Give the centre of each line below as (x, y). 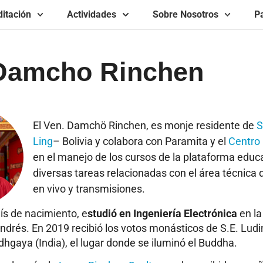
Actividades (92, 15)
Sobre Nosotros (185, 15)
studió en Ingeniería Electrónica (162, 213)
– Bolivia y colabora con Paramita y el (141, 141)
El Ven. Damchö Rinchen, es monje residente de (145, 126)
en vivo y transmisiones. (89, 189)
